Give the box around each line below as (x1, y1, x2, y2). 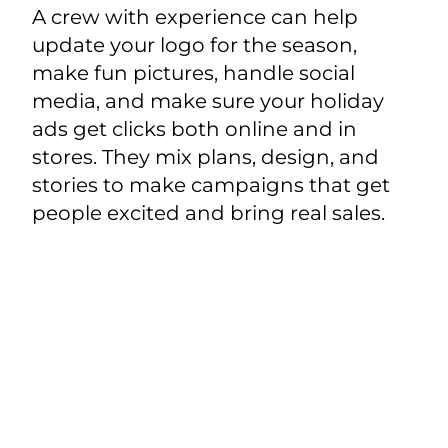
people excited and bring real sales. (31, 201, 385, 226)
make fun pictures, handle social (31, 61, 355, 86)
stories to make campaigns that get (31, 173, 390, 198)
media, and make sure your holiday (31, 89, 384, 114)
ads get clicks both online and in (31, 117, 357, 142)
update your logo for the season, (31, 33, 357, 58)
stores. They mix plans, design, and (31, 145, 379, 170)
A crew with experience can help (31, 5, 358, 30)
